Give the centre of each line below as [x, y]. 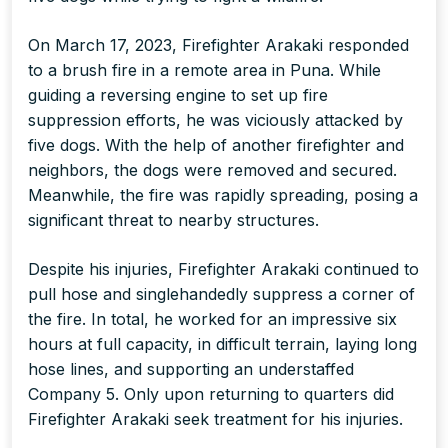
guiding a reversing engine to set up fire [178, 94]
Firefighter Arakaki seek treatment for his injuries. [215, 418]
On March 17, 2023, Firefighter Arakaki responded [218, 44]
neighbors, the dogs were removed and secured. [212, 169]
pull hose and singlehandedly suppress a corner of [221, 293]
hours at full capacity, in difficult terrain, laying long [222, 343]
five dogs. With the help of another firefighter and [216, 144]
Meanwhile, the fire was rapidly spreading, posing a [223, 194]
